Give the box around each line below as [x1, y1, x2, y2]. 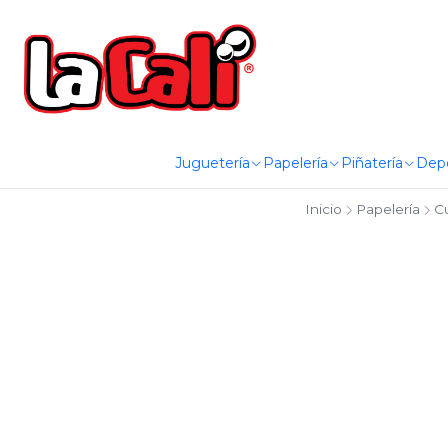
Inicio [304, 201, 342, 217]
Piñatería [340, 154, 403, 172]
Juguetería [174, 154, 250, 172]
